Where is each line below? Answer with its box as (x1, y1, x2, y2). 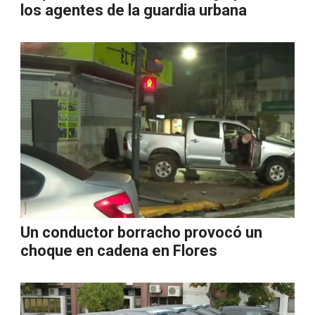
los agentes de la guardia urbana (20, 1, 247, 19)
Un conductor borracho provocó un (20, 224, 262, 241)
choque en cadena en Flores (20, 242, 217, 259)
